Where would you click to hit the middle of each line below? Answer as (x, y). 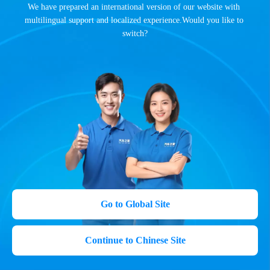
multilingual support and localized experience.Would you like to (134, 20)
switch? (135, 34)
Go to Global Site (135, 204)
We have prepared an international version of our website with (134, 7)
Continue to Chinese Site (135, 240)
